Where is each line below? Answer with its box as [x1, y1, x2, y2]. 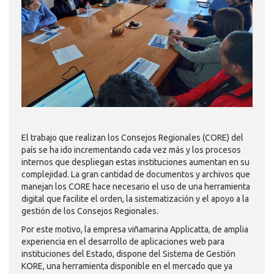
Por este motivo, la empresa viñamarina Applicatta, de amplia [21, 224, 248, 235]
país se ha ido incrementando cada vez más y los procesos [21, 145, 241, 155]
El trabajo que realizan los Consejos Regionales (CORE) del [21, 133, 243, 143]
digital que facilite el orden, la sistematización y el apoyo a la [21, 194, 249, 204]
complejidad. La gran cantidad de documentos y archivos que [21, 169, 250, 180]
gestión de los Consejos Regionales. [21, 206, 160, 217]
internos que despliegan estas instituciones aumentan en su [21, 157, 250, 168]
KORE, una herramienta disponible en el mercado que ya [21, 261, 232, 272]
